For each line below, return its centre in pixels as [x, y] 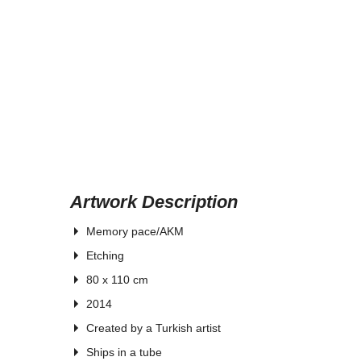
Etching [105, 255]
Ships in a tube [124, 352]
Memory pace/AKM [135, 231]
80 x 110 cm [117, 280]
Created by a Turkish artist [154, 328]
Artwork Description [154, 202]
